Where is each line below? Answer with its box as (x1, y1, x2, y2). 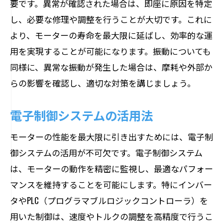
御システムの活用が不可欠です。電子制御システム (10, 146, 203, 159)
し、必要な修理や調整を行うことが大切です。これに (10, 13, 212, 25)
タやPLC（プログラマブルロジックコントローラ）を (10, 194, 208, 207)
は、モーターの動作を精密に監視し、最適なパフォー (10, 162, 213, 175)
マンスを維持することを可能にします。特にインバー (10, 178, 212, 191)
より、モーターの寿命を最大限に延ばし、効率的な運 (10, 29, 213, 41)
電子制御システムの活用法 (10, 106, 153, 124)
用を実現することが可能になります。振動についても (10, 45, 211, 57)
